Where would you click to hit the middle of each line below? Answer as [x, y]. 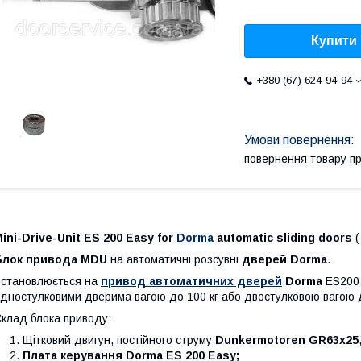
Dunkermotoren [260, 340]
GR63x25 [334, 340]
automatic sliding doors [284, 237]
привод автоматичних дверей [191, 281]
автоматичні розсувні [183, 259]
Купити [334, 41]
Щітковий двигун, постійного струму [119, 340]
